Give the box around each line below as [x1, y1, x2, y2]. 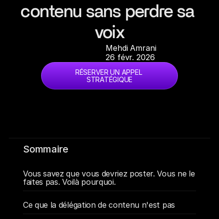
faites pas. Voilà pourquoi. [23, 177, 116, 187]
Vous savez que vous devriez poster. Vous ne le [23, 169, 195, 178]
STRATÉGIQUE [87, 75, 132, 84]
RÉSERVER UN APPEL [75, 68, 142, 76]
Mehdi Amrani [106, 43, 156, 53]
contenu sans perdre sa [21, 3, 195, 21]
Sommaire [23, 143, 68, 155]
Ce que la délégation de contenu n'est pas [23, 200, 175, 210]
